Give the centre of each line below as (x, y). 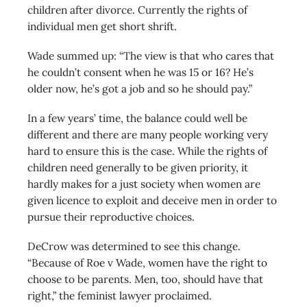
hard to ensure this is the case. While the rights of (147, 151)
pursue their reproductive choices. (111, 217)
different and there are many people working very (148, 135)
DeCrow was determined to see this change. (134, 246)
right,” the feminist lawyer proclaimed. (120, 296)
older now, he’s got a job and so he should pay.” (140, 89)
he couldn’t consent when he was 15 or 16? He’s (140, 72)
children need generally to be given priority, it (138, 168)
